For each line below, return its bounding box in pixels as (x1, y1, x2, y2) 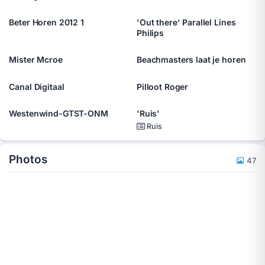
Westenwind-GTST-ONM (9, 108, 108, 118)
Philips (137, 28, 164, 38)
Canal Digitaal (9, 81, 64, 92)
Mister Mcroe (9, 54, 63, 65)
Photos (9, 153, 47, 167)
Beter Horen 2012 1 (9, 17, 84, 28)
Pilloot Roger (137, 81, 189, 92)
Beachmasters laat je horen (137, 54, 246, 65)
